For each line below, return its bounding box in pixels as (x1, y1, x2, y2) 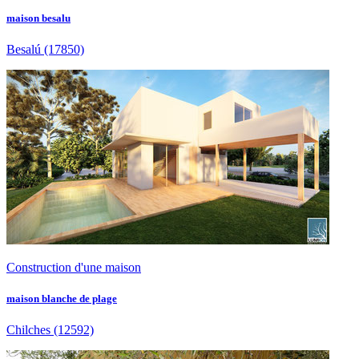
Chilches (6, 323, 50, 337)
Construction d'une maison (6, 260, 141, 275)
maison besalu (6, 11, 71, 24)
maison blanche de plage (6, 292, 117, 305)
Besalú (6, 42, 41, 57)
